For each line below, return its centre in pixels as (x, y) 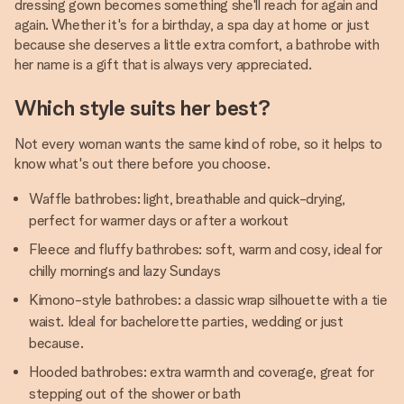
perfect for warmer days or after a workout (159, 220)
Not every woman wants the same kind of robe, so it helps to (199, 144)
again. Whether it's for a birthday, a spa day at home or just (192, 25)
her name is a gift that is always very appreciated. (163, 64)
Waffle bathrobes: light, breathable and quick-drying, (188, 199)
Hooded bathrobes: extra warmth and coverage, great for (202, 372)
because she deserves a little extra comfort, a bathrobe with (197, 45)
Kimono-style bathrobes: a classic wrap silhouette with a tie (208, 300)
